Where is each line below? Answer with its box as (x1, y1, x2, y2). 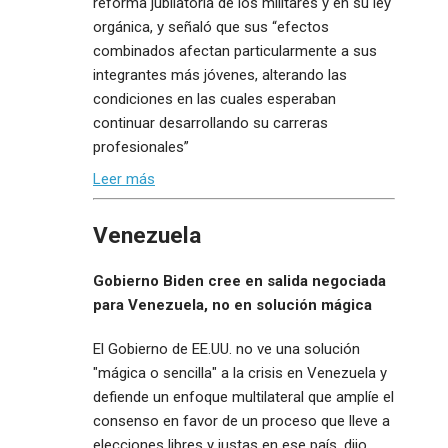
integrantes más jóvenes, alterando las (93, 66, 347, 85)
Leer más (93, 169, 155, 188)
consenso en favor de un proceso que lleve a (93, 412, 390, 431)
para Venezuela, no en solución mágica (93, 296, 372, 315)
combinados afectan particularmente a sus (93, 42, 377, 61)
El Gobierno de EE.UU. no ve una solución (93, 340, 360, 359)
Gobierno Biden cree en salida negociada (93, 272, 386, 291)
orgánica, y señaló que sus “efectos (93, 18, 329, 37)
